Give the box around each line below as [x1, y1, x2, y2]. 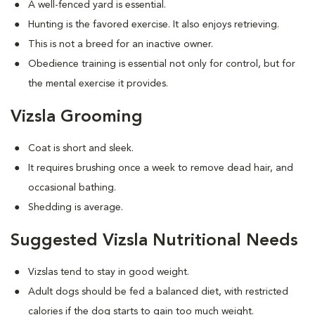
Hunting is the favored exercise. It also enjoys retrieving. [28, 20, 279, 30]
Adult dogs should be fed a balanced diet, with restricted [28, 287, 288, 297]
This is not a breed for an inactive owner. [28, 39, 213, 49]
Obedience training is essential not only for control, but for [28, 59, 295, 69]
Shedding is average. [28, 202, 123, 212]
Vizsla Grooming [11, 109, 143, 126]
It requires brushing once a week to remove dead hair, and [28, 163, 293, 173]
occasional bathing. [28, 183, 116, 193]
